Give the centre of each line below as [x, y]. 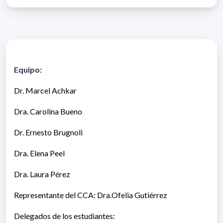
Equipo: [28, 70]
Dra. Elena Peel [39, 153]
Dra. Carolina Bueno [48, 111]
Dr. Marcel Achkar [45, 91]
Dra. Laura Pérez [42, 174]
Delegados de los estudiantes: [65, 216]
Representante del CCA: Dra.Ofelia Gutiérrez [91, 195]
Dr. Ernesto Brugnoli [48, 132]
